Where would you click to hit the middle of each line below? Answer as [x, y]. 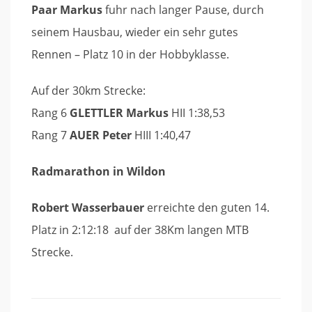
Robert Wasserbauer [88, 208]
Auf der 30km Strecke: [88, 91]
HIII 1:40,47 [161, 135]
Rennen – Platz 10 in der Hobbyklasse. [130, 54]
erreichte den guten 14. [207, 208]
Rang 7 [50, 135]
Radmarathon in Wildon [99, 171]
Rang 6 [50, 113]
